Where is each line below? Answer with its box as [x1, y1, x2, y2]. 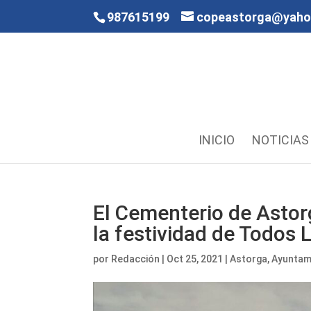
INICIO [198, 133, 235, 147]
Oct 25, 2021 [167, 253, 224, 264]
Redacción [111, 253, 160, 264]
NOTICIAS [251, 133, 309, 147]
